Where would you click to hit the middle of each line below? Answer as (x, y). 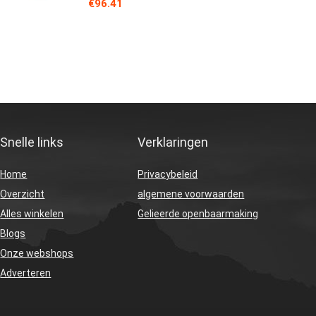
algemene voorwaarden (191, 194)
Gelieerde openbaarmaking (198, 214)
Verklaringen (173, 142)
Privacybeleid (168, 175)
